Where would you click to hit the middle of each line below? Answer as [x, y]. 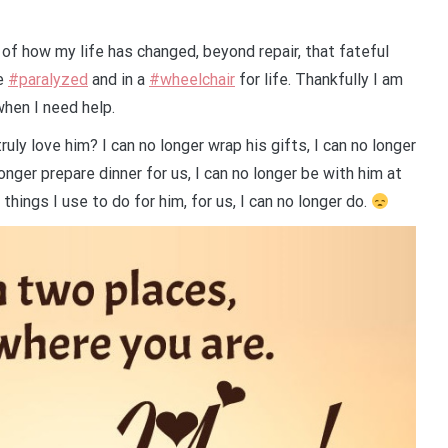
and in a [118, 79]
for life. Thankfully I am [319, 79]
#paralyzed [48, 79]
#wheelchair [192, 79]
